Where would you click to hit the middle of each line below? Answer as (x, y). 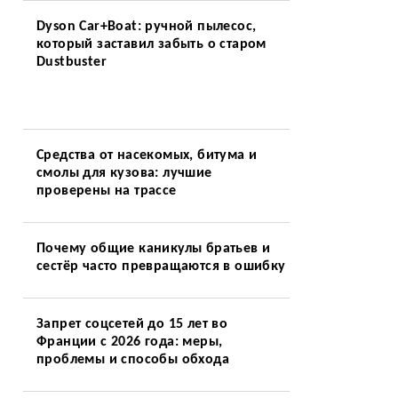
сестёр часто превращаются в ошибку (161, 267)
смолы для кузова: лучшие (124, 173)
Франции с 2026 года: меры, (129, 342)
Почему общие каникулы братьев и (153, 249)
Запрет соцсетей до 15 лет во (132, 324)
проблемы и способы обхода (132, 360)
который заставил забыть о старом (151, 44)
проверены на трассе (106, 191)
